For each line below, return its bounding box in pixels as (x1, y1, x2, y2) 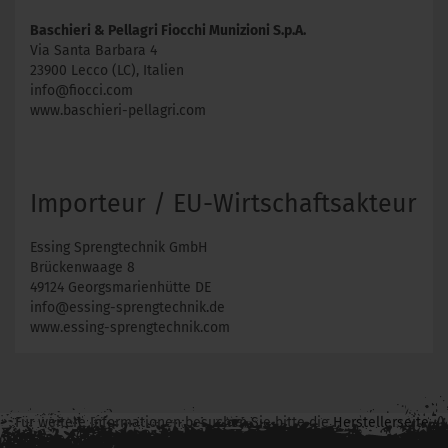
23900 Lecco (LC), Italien (30, 62, 184, 79)
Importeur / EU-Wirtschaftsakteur (30, 189, 417, 219)
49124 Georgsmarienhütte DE (30, 279, 211, 296)
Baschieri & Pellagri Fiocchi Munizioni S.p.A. (30, 22, 306, 39)
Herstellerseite (333, 414, 429, 431)
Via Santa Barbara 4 (30, 42, 157, 59)
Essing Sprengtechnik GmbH (30, 239, 208, 256)
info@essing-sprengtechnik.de (30, 299, 225, 316)
